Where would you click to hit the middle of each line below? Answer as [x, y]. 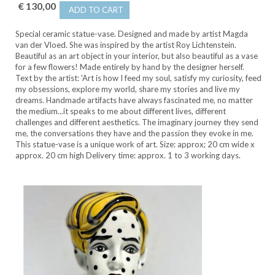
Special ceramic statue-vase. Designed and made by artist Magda [132, 33]
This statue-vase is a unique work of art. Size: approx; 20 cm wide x [135, 144]
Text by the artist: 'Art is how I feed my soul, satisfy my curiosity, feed [138, 78]
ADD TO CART [96, 10]
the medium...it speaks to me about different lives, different [121, 111]
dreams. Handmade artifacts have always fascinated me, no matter [134, 100]
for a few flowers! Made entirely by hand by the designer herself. [130, 67]
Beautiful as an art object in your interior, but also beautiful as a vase [137, 56]
